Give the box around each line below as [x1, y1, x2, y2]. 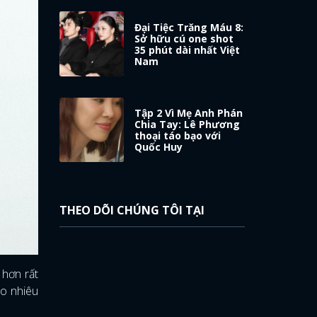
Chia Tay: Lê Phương [134, 117, 241, 132]
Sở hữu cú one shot [134, 31, 234, 45]
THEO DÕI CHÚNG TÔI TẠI [59, 202, 204, 219]
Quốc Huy [134, 140, 183, 154]
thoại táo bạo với [134, 129, 221, 143]
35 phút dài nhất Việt [134, 42, 241, 57]
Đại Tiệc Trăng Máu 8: [134, 20, 244, 34]
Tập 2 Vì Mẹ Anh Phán [134, 106, 243, 120]
